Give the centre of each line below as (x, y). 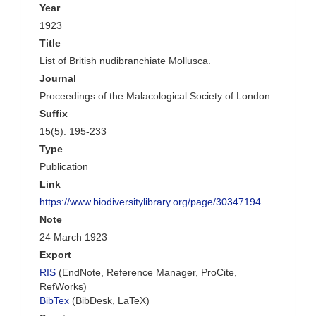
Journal (58, 78)
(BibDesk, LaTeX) (109, 300)
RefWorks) (63, 286)
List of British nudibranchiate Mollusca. (125, 61)
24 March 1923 (73, 237)
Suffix (54, 114)
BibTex (54, 300)
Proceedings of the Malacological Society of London (155, 96)
